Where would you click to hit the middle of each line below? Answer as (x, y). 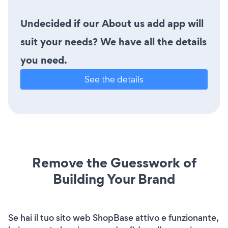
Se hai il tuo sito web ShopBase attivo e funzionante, (113, 218)
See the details (114, 79)
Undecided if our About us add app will (112, 24)
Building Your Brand (114, 179)
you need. (44, 60)
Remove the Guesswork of (114, 163)
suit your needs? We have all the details (113, 42)
